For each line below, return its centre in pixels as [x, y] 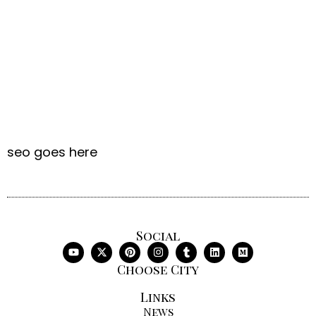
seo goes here [52, 152]
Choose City [158, 269]
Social [158, 235]
